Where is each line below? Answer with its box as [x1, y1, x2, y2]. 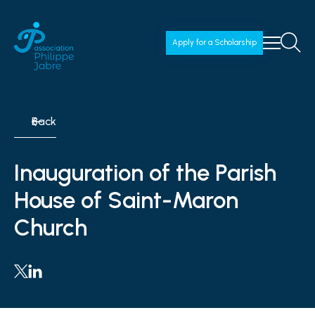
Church [14, 214, 87, 241]
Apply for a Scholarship [172, 37, 257, 47]
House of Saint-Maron [14, 186, 238, 214]
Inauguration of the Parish [14, 159, 276, 186]
